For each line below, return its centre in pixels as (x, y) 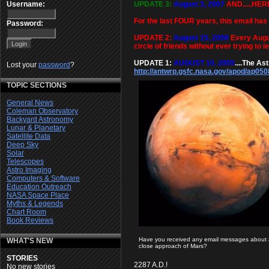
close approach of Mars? (173, 246)
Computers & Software (43, 179)
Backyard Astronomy (40, 120)
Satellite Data (29, 137)
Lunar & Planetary (36, 128)
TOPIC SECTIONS (37, 86)
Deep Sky (23, 145)
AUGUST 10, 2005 (204, 63)
